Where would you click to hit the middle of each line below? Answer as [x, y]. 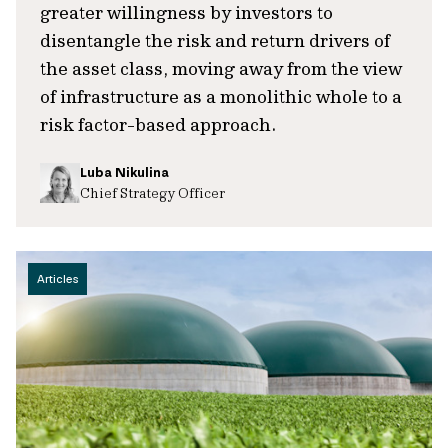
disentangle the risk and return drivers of [215, 40]
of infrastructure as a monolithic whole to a [221, 96]
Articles [57, 279]
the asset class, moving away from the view [221, 68]
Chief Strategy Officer [152, 192]
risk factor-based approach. [158, 124]
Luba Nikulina [124, 172]
